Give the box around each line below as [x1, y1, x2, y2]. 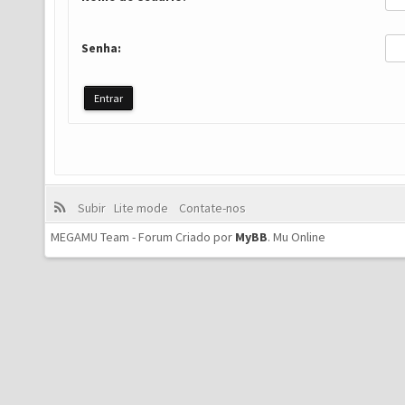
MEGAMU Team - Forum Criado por [51, 229, 235, 245]
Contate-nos [175, 200, 246, 216]
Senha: [81, 40, 121, 56]
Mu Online [273, 229, 325, 245]
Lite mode [113, 200, 174, 216]
